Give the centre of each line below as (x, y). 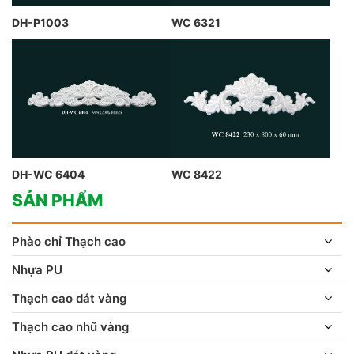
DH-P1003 (40, 23)
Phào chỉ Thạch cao (69, 241)
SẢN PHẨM (57, 201)
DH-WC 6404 (48, 175)
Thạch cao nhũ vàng (70, 326)
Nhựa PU (37, 269)
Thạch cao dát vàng (69, 298)
